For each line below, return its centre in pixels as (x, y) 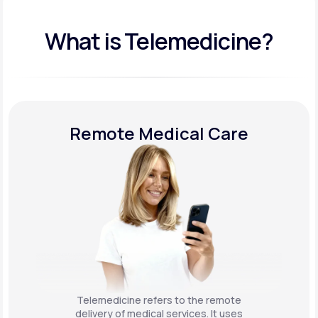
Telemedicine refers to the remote (159, 300)
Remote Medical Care (159, 133)
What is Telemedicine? (159, 41)
